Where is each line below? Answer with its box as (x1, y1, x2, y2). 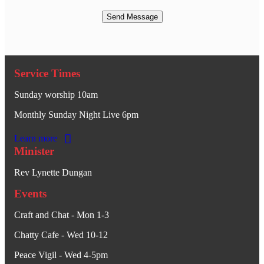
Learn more (14, 133, 57, 144)
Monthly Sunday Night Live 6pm (14, 110, 138, 120)
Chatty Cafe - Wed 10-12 (14, 229, 108, 240)
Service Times (14, 67, 80, 80)
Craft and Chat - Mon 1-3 (14, 209, 109, 220)
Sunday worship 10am (14, 90, 98, 100)
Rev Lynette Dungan (14, 167, 92, 177)
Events (14, 187, 47, 200)
